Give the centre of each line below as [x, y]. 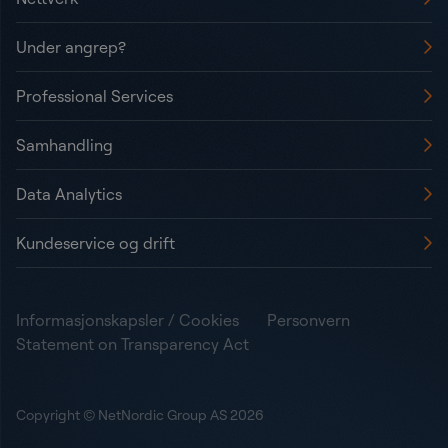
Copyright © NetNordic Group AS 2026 [140, 415]
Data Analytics [69, 194]
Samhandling [64, 145]
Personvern [308, 320]
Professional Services [94, 96]
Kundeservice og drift [95, 243]
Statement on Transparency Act [132, 344]
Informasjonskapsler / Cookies [127, 320]
